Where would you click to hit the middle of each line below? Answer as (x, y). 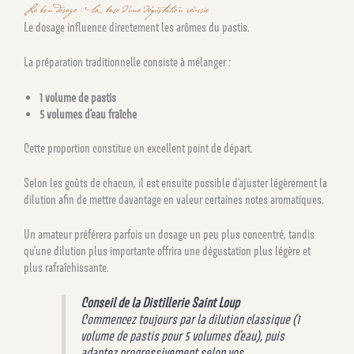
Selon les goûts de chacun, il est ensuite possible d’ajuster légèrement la (175, 183)
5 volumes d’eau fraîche (88, 114)
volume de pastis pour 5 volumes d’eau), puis (183, 336)
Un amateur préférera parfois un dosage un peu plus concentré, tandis (169, 235)
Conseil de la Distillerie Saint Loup (160, 303)
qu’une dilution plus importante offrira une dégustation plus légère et (167, 251)
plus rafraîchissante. (66, 268)
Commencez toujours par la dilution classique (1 (190, 320)
